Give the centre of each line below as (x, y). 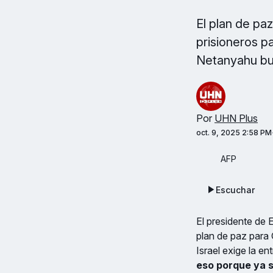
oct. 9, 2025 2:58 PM (234, 133)
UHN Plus (236, 119)
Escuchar (235, 190)
